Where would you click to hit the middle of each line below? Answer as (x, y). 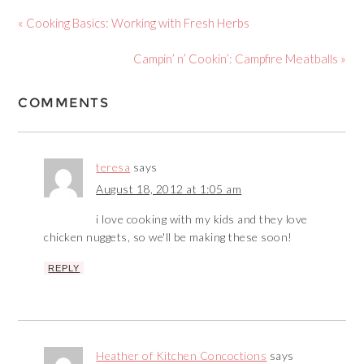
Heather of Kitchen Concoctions (182, 355)
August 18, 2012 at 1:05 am (169, 189)
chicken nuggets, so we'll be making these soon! (168, 237)
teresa (113, 167)
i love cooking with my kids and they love (202, 219)
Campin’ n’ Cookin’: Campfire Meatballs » (239, 58)
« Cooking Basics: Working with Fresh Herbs (134, 23)
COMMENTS (64, 103)
